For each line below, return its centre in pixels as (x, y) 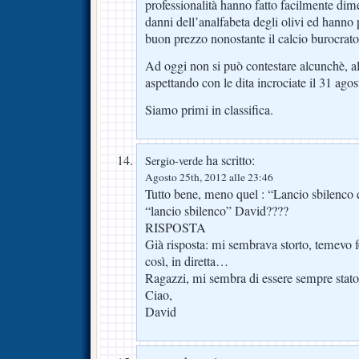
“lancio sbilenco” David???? (217, 210)
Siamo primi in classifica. (209, 109)
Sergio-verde (174, 160)
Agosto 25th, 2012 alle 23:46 (209, 177)
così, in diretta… (187, 261)
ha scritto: (229, 160)
